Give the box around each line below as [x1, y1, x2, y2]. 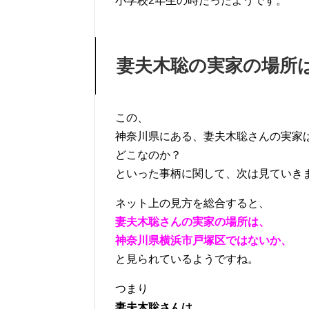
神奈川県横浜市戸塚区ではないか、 [115, 234, 292, 246]
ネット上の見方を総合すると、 [115, 197, 270, 209]
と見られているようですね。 [115, 252, 259, 265]
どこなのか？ [115, 148, 181, 161]
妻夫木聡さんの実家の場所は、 [115, 215, 270, 228]
